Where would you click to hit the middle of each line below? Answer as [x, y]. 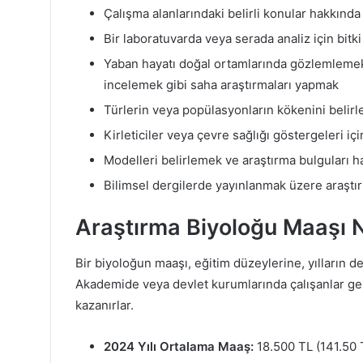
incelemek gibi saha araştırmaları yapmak [221, 84]
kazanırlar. [105, 305]
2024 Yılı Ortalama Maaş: [179, 347]
